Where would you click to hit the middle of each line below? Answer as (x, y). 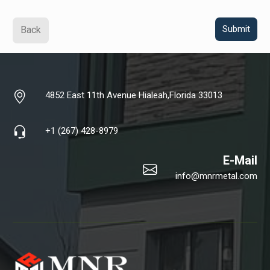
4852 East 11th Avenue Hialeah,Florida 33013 (134, 96)
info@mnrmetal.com (216, 176)
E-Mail (240, 160)
